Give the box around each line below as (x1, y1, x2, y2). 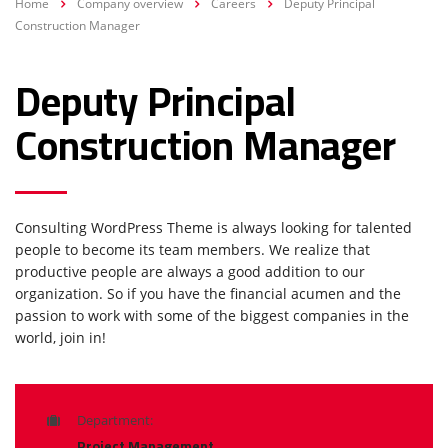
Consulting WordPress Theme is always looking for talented (15, 217, 412, 237)
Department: (77, 410, 153, 429)
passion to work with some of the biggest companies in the (15, 305, 409, 325)
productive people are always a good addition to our (15, 261, 365, 281)
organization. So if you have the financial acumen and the (15, 283, 401, 303)
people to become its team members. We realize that (15, 239, 370, 259)
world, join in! (15, 327, 106, 347)
